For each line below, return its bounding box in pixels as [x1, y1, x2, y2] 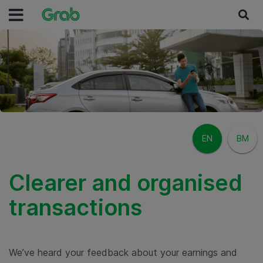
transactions [9, 194, 142, 221]
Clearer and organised [9, 170, 242, 197]
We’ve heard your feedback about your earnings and [9, 247, 237, 259]
